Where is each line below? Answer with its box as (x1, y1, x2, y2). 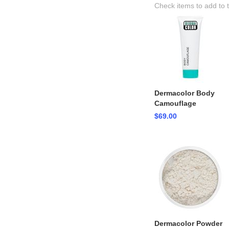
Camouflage (154, 99, 196, 108)
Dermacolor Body (154, 89, 215, 98)
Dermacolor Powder (154, 219, 222, 228)
